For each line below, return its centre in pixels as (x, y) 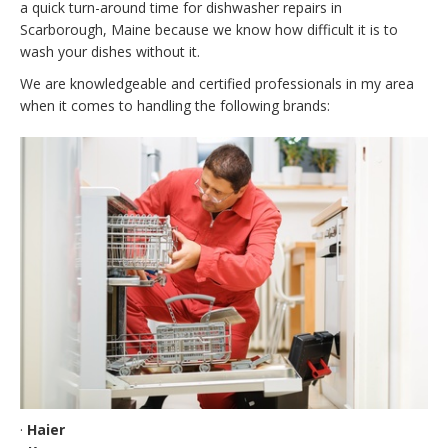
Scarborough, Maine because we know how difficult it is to (209, 29)
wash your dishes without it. (110, 51)
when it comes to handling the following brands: (175, 105)
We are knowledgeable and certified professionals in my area (217, 83)
